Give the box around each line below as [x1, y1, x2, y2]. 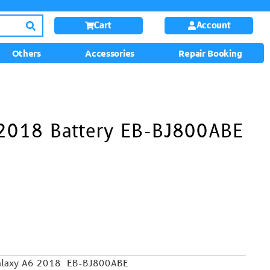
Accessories [85, 47, 134, 59]
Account [196, 19, 231, 32]
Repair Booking [178, 47, 242, 59]
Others [11, 47, 41, 59]
